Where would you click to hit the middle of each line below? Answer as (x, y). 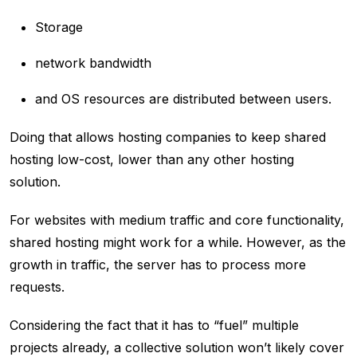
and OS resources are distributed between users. (185, 99)
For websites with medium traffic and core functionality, (177, 220)
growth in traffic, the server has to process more (158, 265)
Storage (59, 27)
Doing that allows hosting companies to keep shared (168, 137)
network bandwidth (93, 63)
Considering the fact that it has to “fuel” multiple (154, 326)
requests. (39, 287)
